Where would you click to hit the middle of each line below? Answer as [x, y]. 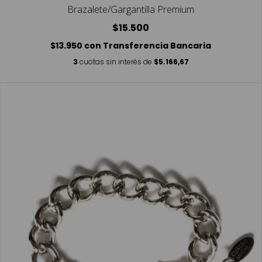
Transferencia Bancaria [157, 45]
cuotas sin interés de [116, 61]
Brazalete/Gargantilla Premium [131, 9]
